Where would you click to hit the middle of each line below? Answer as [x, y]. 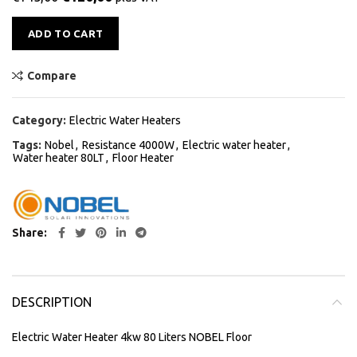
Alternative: [148, 25]
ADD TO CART [66, 33]
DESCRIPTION [52, 302]
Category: [40, 120]
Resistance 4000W [128, 145]
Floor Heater [143, 157]
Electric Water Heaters [125, 120]
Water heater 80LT [59, 157]
